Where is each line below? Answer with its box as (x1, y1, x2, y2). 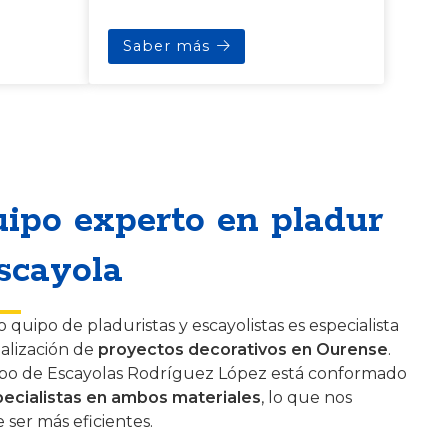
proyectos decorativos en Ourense (98, 339, 388, 359)
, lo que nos (261, 387, 352, 407)
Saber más (122, 36, 210, 55)
